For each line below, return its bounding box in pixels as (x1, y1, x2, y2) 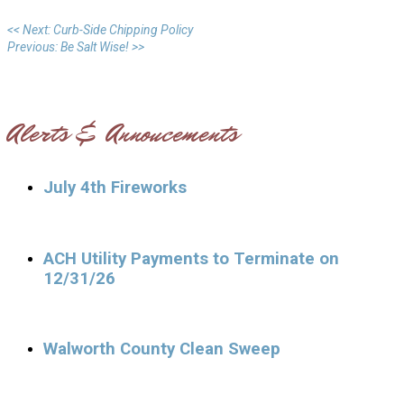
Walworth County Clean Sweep (43, 339, 280, 360)
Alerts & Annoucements (7, 115, 238, 152)
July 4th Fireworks (43, 178, 187, 198)
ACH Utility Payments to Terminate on (43, 248, 339, 269)
